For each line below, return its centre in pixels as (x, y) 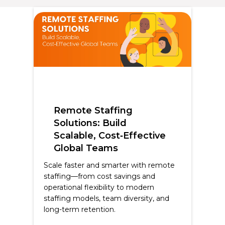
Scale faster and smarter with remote (109, 165)
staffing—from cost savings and (100, 176)
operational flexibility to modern (99, 187)
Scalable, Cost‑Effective (110, 135)
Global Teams (86, 148)
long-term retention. (80, 209)
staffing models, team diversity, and (107, 198)
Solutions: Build (90, 123)
